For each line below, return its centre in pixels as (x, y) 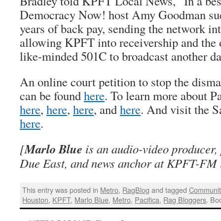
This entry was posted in (61, 190)
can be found (52, 95)
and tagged (169, 190)
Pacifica (147, 200)
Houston (36, 200)
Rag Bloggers (185, 200)
